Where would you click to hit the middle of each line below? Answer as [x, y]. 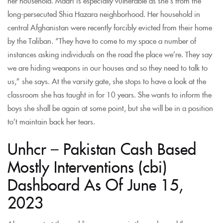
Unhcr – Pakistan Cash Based [102, 148]
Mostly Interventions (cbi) [87, 166]
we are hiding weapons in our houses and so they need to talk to [108, 67]
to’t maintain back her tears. [51, 121]
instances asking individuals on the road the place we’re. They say [110, 54]
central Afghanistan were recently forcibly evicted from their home [110, 27]
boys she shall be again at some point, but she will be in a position [110, 108]
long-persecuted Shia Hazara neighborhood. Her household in [104, 14]
